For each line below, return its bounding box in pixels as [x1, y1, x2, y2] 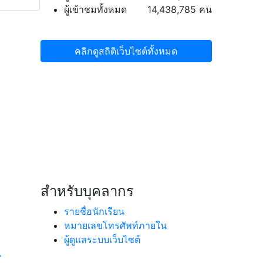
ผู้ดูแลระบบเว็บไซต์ [63, 234, 140, 245]
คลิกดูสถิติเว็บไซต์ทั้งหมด [75, 45, 178, 57]
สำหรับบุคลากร [40, 183, 134, 200]
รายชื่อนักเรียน [63, 205, 124, 217]
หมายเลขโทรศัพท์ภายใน [63, 220, 167, 231]
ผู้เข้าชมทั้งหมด [63, 4, 127, 15]
